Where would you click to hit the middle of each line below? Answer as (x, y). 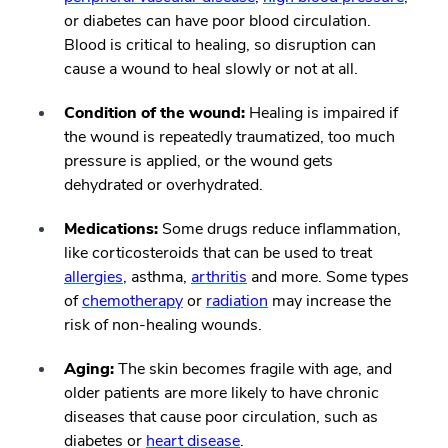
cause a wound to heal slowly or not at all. (211, 69)
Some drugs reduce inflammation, (279, 229)
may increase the (329, 301)
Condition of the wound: (154, 113)
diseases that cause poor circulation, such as (221, 417)
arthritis (219, 277)
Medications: (111, 229)
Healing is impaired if (321, 113)
